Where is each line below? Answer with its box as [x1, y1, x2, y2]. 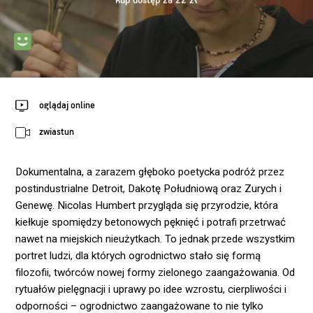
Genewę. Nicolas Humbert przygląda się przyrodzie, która [15, 199, 279, 212]
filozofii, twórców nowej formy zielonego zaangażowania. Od [15, 266, 296, 279]
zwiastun [38, 126, 74, 138]
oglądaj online [38, 100, 95, 111]
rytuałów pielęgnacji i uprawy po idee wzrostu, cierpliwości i [15, 283, 287, 296]
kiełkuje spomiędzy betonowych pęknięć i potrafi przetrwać [15, 216, 286, 229]
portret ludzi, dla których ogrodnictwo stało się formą [15, 249, 261, 263]
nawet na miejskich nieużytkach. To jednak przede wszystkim [15, 233, 296, 246]
